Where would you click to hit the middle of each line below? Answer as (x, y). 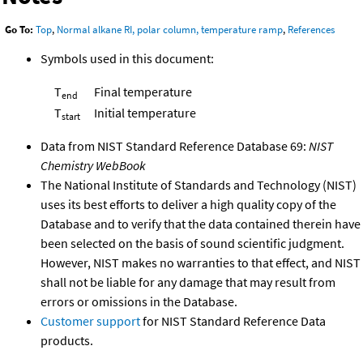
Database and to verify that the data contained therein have (201, 223)
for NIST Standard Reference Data (233, 320)
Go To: (19, 30)
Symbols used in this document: (127, 58)
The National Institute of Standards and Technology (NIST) (199, 184)
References (311, 30)
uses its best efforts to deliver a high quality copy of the (188, 204)
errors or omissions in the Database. (139, 301)
